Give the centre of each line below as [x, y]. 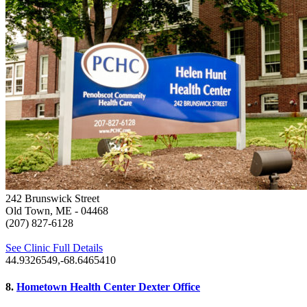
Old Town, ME [39, 210]
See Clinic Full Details [54, 247]
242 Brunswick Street [52, 198]
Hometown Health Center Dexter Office [108, 286]
